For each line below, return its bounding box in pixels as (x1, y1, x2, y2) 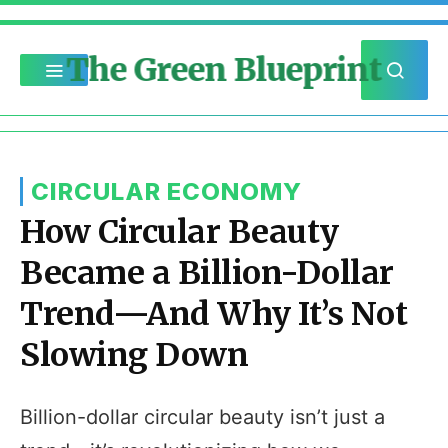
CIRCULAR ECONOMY (31, 177, 302, 206)
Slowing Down (20, 335, 248, 375)
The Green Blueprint (66, 50, 382, 90)
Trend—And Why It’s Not (20, 294, 407, 334)
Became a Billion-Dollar (20, 253, 394, 293)
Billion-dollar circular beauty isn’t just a (20, 405, 385, 429)
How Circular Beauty (20, 212, 339, 252)
